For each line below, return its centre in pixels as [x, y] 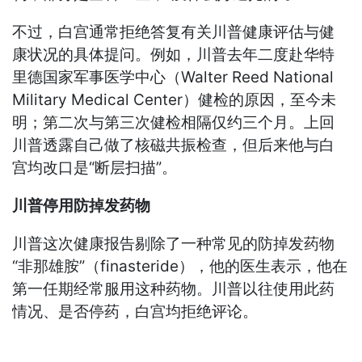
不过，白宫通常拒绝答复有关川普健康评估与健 [174, 32]
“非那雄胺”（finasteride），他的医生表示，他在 [180, 267]
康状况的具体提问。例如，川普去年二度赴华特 [174, 55]
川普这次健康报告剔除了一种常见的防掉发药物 [174, 244]
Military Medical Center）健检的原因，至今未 [175, 100]
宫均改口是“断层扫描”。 [95, 168]
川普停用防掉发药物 [82, 206]
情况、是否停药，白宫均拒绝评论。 [135, 312]
